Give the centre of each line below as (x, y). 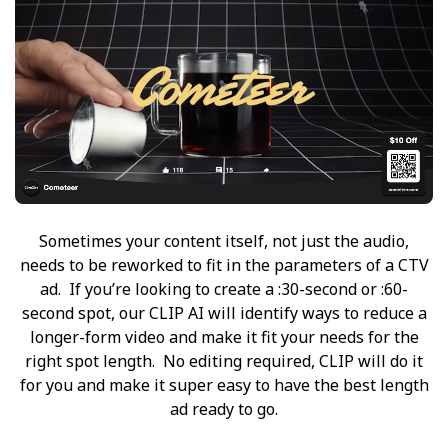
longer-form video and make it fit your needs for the (224, 336)
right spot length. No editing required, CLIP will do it (224, 360)
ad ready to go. (224, 408)
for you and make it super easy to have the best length (224, 384)
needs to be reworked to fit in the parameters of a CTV (224, 264)
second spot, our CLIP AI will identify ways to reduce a (224, 312)
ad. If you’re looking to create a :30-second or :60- (224, 288)
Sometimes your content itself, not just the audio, (224, 240)
